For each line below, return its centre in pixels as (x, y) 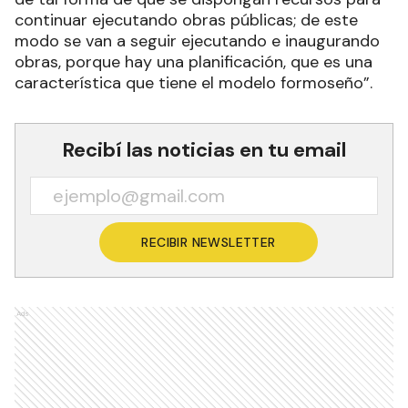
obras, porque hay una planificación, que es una (194, 61)
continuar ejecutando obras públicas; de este (186, 20)
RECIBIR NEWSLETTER (209, 242)
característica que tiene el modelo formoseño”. (194, 82)
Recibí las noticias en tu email (204, 149)
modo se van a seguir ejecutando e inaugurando (197, 41)
